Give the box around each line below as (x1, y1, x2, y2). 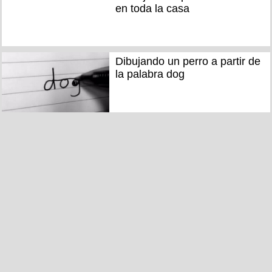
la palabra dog (115, 68, 185, 81)
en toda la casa (115, 2, 189, 15)
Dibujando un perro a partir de (115, 55, 260, 68)
